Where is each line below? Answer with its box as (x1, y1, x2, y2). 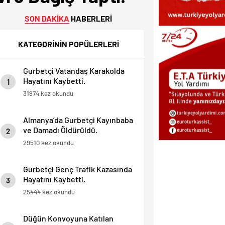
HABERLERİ (69, 14, 112, 23)
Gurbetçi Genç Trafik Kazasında (23, 164, 132, 174)
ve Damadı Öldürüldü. (23, 125, 97, 135)
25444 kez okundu (23, 188, 75, 196)
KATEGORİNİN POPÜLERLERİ (18, 39, 119, 49)
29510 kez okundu (23, 139, 74, 147)
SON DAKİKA (25, 14, 69, 23)
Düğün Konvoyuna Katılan (23, 213, 114, 223)
